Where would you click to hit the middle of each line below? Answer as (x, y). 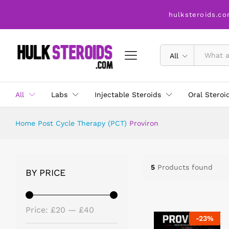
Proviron (144, 123)
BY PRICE (45, 172)
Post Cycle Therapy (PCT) (82, 123)
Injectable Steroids (128, 94)
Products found (185, 167)
